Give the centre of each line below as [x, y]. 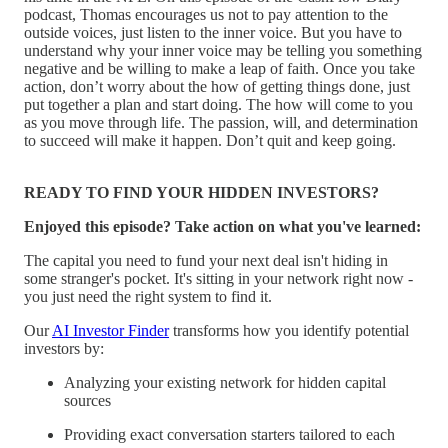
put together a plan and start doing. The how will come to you [218, 104]
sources [87, 400]
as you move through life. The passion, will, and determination [221, 122]
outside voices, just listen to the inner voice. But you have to [213, 32]
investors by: [64, 348]
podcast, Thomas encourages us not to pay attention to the [206, 14]
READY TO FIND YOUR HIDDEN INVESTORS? [201, 192]
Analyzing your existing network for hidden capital [225, 382]
